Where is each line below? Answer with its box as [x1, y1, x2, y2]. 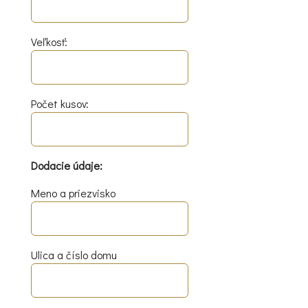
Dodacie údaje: [31, 158, 102, 173]
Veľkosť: [31, 34, 67, 49]
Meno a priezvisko [31, 186, 115, 201]
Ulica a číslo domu [31, 247, 117, 263]
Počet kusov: [31, 96, 89, 111]
